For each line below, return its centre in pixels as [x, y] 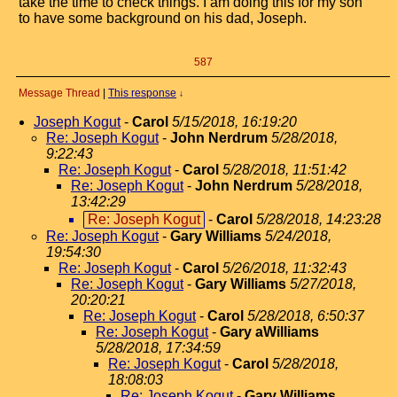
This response [142, 93]
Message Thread [59, 93]
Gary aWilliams [269, 332]
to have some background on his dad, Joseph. [163, 18]
